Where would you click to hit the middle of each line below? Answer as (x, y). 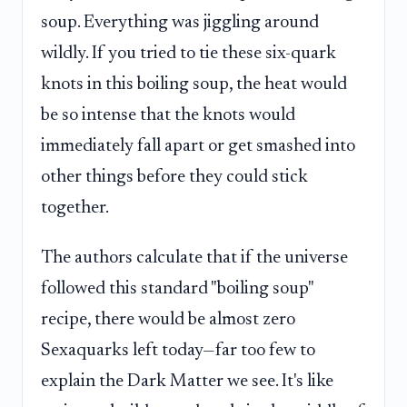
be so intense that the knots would (168, 115)
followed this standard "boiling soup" (177, 289)
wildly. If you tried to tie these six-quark (189, 53)
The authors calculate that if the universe (194, 258)
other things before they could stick (174, 177)
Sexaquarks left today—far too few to (178, 351)
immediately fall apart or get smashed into (198, 146)
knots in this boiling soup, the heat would (194, 84)
